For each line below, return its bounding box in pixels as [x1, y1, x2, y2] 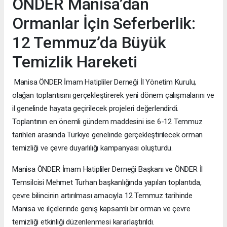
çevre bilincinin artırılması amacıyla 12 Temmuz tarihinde [12, 191, 193, 200]
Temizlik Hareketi [12, 52, 137, 71]
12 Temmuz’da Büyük [12, 32, 166, 52]
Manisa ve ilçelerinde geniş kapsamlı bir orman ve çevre [12, 204, 191, 213]
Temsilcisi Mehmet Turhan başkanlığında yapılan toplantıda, [12, 177, 202, 187]
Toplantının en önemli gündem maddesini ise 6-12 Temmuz [12, 117, 203, 126]
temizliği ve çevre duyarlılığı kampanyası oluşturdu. [12, 143, 173, 153]
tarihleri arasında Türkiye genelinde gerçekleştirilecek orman [12, 130, 203, 139]
